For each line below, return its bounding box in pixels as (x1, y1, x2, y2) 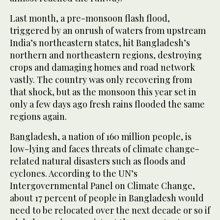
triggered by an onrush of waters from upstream (10, 25, 206, 37)
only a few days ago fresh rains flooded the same (10, 98, 205, 110)
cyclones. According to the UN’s (10, 167, 137, 180)
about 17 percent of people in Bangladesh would (10, 192, 204, 204)
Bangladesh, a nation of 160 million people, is (10, 131, 192, 143)
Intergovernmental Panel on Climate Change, (10, 180, 195, 192)
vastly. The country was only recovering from (10, 74, 192, 86)
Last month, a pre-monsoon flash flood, (10, 12, 170, 25)
